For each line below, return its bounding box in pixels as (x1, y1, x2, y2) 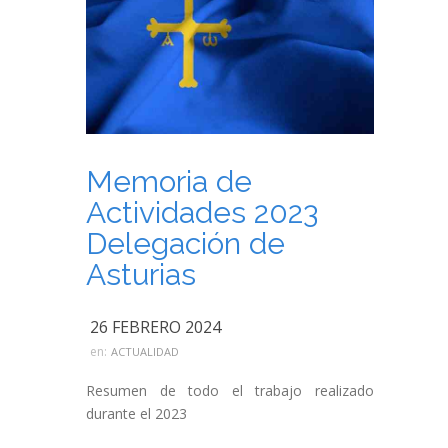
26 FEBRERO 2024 (90, 316, 221, 338)
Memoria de (86, 164, 252, 199)
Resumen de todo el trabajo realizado (86, 381, 374, 400)
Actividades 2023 (86, 195, 318, 230)
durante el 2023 (86, 404, 187, 423)
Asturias (86, 257, 196, 292)
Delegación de (86, 226, 285, 261)
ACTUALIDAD (111, 344, 179, 359)
